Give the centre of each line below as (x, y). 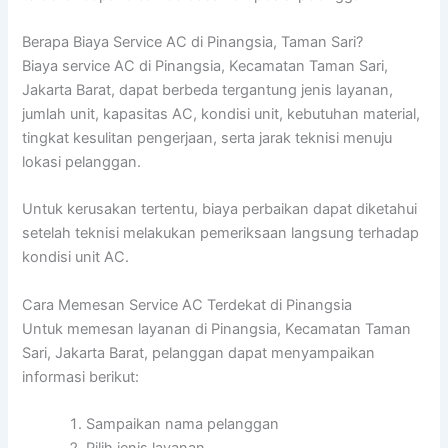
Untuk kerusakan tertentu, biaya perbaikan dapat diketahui (220, 209)
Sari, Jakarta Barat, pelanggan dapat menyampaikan (199, 352)
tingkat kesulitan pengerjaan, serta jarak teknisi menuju (207, 138)
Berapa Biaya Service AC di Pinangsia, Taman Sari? (193, 42)
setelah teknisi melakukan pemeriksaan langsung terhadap (221, 233)
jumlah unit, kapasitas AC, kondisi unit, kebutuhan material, (221, 114)
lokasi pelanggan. (82, 162)
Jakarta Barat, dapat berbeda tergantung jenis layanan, (208, 90)
